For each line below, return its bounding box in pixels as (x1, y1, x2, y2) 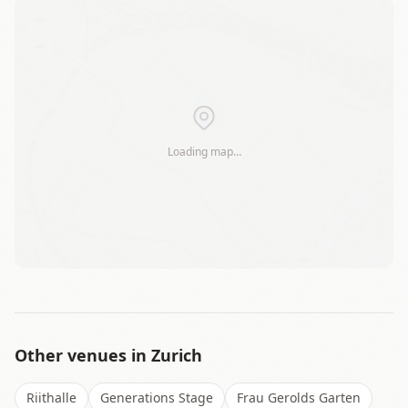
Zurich (151, 344, 202, 366)
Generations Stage (100, 389, 213, 406)
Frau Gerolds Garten (237, 389, 361, 406)
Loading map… (167, 144, 241, 159)
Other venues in (15, 344, 151, 366)
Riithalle (26, 389, 76, 406)
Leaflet (309, 253, 345, 269)
